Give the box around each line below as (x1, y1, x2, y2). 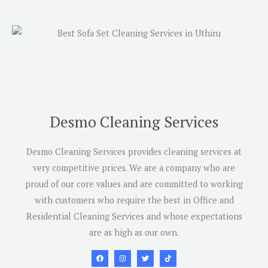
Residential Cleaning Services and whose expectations (26, 211, 242, 223)
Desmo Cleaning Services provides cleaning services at (26, 146, 242, 158)
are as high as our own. (89, 227, 179, 239)
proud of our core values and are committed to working (25, 178, 243, 190)
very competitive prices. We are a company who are (33, 162, 235, 174)
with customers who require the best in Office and (34, 194, 234, 206)
